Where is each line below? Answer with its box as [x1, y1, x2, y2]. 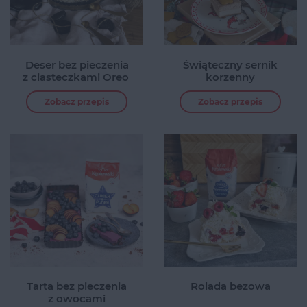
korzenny [206, 70, 255, 84]
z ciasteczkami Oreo [22, 70, 132, 84]
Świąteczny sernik [183, 58, 278, 71]
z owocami [48, 291, 106, 305]
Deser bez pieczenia [25, 58, 129, 71]
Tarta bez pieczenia [27, 279, 127, 293]
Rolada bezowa [190, 279, 271, 293]
